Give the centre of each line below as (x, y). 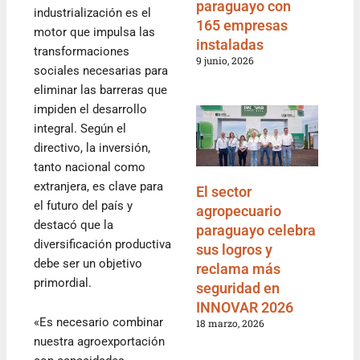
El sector (224, 191)
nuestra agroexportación (100, 342)
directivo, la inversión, (92, 147)
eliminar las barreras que (101, 90)
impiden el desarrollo (91, 109)
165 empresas (242, 26)
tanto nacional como (90, 167)
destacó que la (74, 225)
